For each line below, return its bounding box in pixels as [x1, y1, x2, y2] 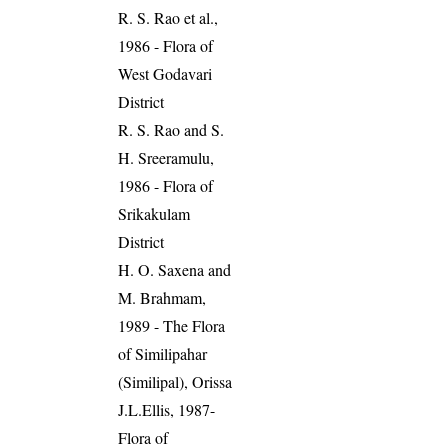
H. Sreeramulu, [118, 146, 215, 168]
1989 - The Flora [118, 314, 226, 336]
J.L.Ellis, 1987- [118, 398, 216, 420]
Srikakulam [118, 202, 191, 224]
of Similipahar [118, 342, 208, 364]
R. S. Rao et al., [118, 6, 219, 28]
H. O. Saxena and [118, 258, 232, 280]
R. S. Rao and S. [118, 118, 225, 140]
